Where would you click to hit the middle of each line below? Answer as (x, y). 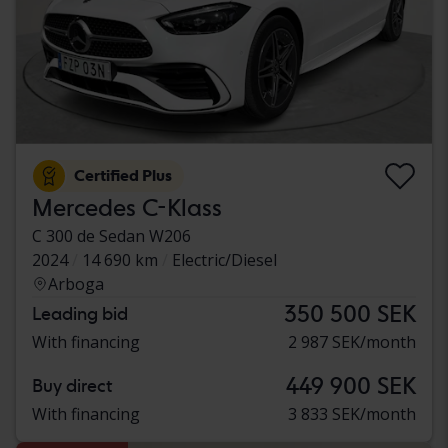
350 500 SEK (350, 314)
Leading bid (80, 314)
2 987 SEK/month (352, 342)
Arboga (76, 284)
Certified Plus (123, 176)
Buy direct (72, 386)
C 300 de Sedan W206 (111, 236)
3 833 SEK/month (352, 414)
